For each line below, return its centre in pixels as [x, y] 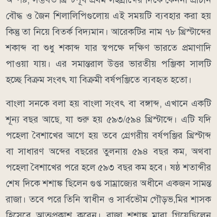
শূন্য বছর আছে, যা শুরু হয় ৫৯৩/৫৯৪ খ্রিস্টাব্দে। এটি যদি [108, 120]
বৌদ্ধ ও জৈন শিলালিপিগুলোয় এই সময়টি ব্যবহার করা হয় [108, 16]
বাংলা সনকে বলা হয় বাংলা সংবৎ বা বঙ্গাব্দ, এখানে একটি [108, 104]
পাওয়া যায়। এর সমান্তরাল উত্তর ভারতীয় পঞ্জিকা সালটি [108, 64]
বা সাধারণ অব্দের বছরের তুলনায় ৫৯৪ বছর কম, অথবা [108, 152]
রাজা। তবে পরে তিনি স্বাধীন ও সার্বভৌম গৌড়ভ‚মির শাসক [108, 200]
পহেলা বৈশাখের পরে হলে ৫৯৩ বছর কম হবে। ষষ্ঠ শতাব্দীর [108, 168]
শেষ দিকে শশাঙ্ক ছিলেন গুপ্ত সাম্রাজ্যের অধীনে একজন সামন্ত [108, 184]
